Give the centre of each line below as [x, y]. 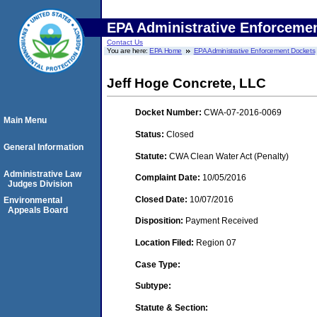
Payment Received [222, 221]
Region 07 [216, 242]
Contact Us [125, 42]
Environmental [33, 200]
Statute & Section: [172, 307]
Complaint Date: [169, 178]
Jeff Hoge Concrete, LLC [186, 83]
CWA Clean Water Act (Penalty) [229, 156]
